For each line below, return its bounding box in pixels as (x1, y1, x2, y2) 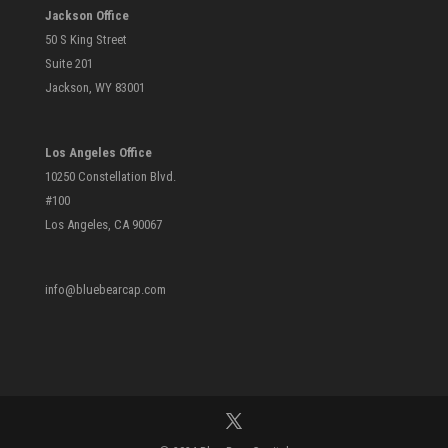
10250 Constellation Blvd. (44, 168, 176, 184)
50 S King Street (44, 31, 127, 47)
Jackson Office (44, 7, 129, 23)
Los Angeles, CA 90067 (44, 216, 162, 232)
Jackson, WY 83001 (44, 79, 145, 95)
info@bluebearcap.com (44, 282, 166, 298)
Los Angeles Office (44, 144, 152, 160)
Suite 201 (44, 55, 93, 71)
